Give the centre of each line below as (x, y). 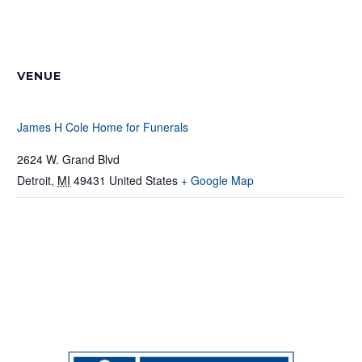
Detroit (34, 180)
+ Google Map (217, 180)
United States (143, 180)
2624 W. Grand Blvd (68, 159)
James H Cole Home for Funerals (103, 127)
